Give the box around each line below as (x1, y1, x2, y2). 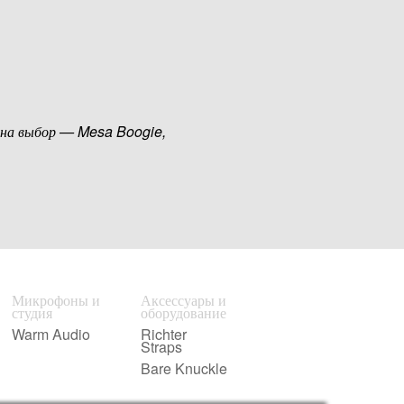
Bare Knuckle (140, 357, 227, 379)
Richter (140, 323, 187, 344)
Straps (140, 335, 182, 357)
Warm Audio (11, 323, 90, 344)
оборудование (140, 301, 226, 323)
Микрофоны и (11, 289, 100, 310)
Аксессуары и (140, 289, 226, 310)
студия (11, 301, 52, 323)
